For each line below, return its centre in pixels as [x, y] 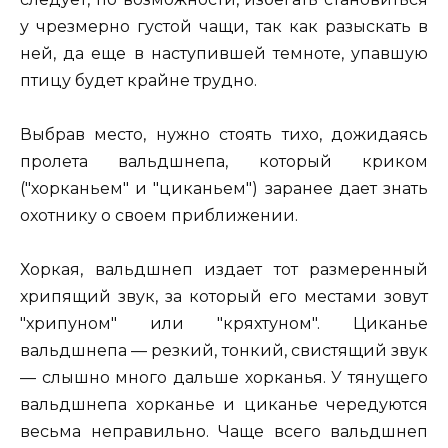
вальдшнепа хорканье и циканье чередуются [224, 405]
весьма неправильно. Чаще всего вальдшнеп [224, 432]
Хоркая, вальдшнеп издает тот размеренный [224, 270]
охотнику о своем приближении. [159, 216]
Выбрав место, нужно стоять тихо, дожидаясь [224, 135]
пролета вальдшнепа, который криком [224, 162]
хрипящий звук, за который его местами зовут [224, 297]
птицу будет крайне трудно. [138, 81]
